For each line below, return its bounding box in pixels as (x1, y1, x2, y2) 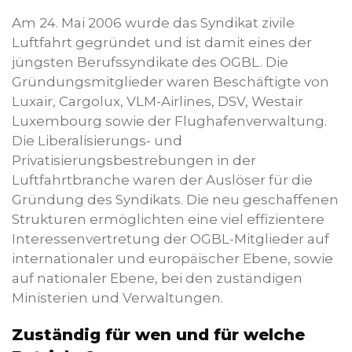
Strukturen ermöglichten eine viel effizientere (12, 211, 324, 227)
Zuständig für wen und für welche (12, 325, 305, 344)
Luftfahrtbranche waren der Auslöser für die (12, 172, 313, 188)
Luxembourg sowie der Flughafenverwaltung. (12, 113, 327, 129)
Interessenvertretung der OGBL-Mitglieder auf (12, 231, 329, 247)
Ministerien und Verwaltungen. (12, 290, 223, 306)
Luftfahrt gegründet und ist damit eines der (12, 35, 312, 50)
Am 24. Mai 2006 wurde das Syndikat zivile (12, 15, 295, 31)
